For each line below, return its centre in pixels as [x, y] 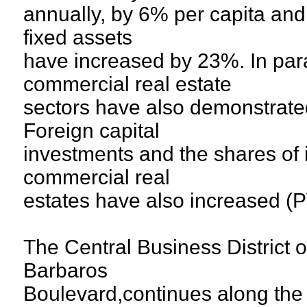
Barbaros [65, 270]
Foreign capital [91, 131]
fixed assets [78, 37]
